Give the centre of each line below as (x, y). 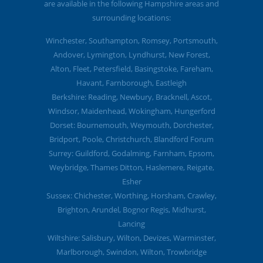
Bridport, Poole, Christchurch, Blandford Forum (131, 139)
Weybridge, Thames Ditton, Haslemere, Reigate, (131, 167)
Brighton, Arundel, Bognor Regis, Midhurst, (131, 210)
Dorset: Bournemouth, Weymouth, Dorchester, (131, 125)
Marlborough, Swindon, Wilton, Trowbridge (131, 252)
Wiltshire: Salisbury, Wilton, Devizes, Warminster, (131, 238)
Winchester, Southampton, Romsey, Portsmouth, (131, 41)
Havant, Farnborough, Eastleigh (131, 83)
